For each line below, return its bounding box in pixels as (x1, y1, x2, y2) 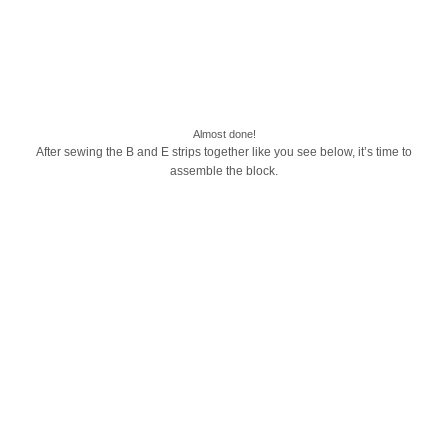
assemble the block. (170, 164, 278, 179)
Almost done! (192, 128, 256, 141)
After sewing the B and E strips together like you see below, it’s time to (36, 145, 412, 160)
